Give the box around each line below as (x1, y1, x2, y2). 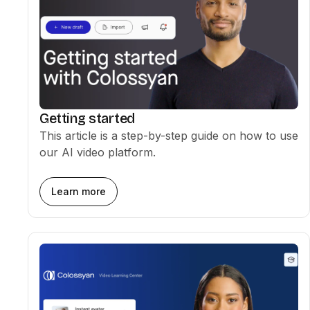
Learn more (51, 185, 106, 197)
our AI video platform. (39, 145, 156, 159)
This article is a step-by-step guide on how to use (39, 129, 298, 143)
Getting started (39, 110, 135, 127)
